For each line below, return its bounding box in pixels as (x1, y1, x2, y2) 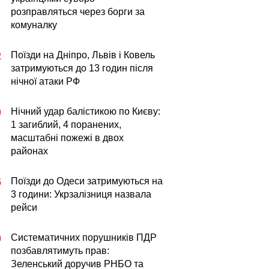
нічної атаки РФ (11, 76, 80, 86)
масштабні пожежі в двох (11, 133, 124, 143)
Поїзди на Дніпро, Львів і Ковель (11, 50, 155, 60)
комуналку (11, 20, 57, 30)
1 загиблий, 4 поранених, (11, 119, 121, 130)
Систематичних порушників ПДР (11, 232, 157, 243)
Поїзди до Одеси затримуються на (11, 176, 163, 186)
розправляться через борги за (11, 7, 145, 17)
